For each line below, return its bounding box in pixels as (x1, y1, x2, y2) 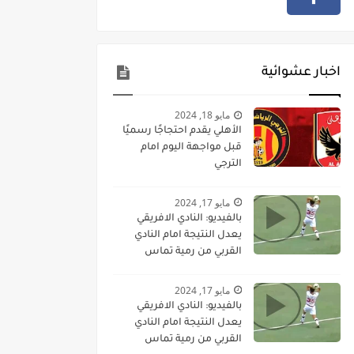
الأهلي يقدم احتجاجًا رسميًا (122, 125, 242, 137)
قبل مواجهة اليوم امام (141, 141, 242, 153)
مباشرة (208, 262, 242, 274)
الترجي (214, 158, 242, 170)
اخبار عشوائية (262, 66, 341, 80)
